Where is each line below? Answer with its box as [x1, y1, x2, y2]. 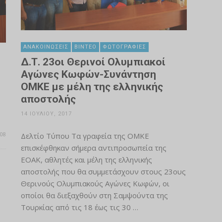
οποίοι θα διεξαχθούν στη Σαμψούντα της [20, 190, 168, 200]
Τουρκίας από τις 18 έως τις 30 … [20, 202, 138, 212]
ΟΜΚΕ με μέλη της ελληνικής [20, 81, 163, 93]
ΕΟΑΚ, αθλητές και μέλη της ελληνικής [20, 155, 152, 165]
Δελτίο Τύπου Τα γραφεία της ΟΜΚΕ [20, 131, 149, 141]
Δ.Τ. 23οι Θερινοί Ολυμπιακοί [20, 56, 166, 68]
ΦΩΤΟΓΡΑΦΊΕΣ [102, 44, 146, 50]
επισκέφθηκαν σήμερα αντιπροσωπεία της [20, 143, 166, 153]
